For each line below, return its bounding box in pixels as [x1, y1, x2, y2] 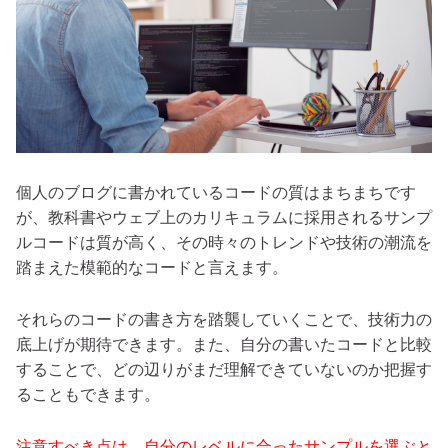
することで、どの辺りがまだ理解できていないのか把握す [16, 361, 432, 379]
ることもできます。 [16, 386, 160, 404]
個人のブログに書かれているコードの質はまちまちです [16, 183, 416, 201]
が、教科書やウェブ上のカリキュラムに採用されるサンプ [16, 208, 432, 226]
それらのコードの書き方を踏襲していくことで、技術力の [16, 311, 432, 329]
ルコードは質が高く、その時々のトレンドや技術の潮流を [16, 233, 432, 251]
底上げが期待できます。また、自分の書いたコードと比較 [16, 336, 432, 354]
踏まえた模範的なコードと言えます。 [16, 258, 288, 276]
